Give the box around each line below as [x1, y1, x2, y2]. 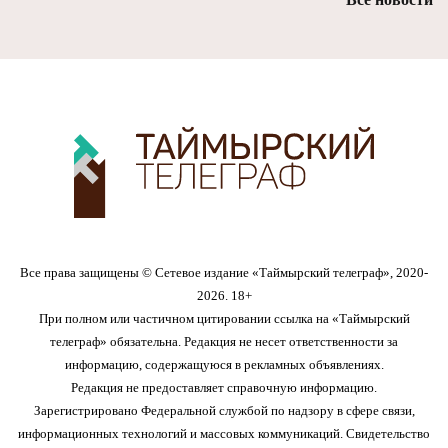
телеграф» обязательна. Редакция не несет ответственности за [50, 334, 398, 350]
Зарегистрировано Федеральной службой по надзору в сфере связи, [33, 403, 415, 419]
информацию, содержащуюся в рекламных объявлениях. [64, 357, 384, 373]
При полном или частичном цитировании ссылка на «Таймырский [38, 311, 410, 327]
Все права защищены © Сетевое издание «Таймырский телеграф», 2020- [20, 265, 428, 281]
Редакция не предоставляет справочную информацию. [71, 380, 377, 396]
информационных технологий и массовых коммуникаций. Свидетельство [18, 426, 430, 442]
